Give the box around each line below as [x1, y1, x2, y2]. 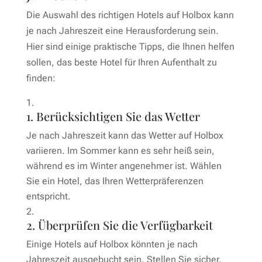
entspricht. [26, 190, 71, 202]
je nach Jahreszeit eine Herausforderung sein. [26, 25, 219, 36]
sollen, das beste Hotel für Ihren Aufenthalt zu [26, 56, 217, 68]
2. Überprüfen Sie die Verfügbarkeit [26, 216, 213, 233]
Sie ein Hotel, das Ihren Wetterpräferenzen [26, 175, 204, 187]
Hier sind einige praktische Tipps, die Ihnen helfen [26, 40, 235, 52]
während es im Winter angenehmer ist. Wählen [26, 160, 222, 171]
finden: [26, 72, 56, 84]
